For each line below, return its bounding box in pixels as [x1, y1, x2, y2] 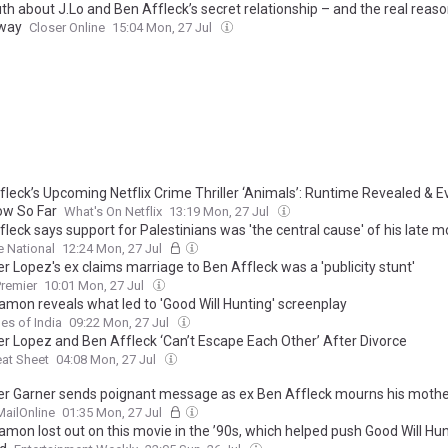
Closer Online [29, 20, 105, 36]
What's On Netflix [64, 204, 162, 220]
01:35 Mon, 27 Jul [62, 405, 165, 421]
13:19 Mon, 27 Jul [169, 204, 272, 220]
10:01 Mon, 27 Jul [44, 278, 147, 294]
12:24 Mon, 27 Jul [62, 241, 165, 257]
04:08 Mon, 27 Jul [56, 352, 159, 368]
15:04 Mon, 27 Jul [112, 20, 215, 36]
